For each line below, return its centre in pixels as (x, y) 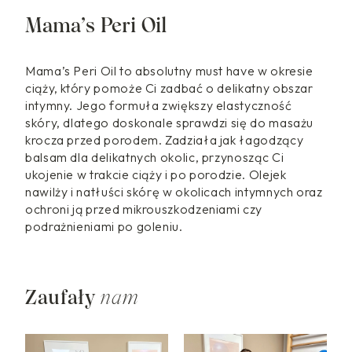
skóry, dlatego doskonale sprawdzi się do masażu (170, 123)
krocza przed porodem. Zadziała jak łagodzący (165, 140)
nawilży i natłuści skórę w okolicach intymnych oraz (174, 192)
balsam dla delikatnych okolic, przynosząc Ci (155, 158)
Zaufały (60, 297)
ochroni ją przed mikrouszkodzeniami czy (144, 209)
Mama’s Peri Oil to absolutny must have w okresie (169, 71)
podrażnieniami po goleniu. (104, 227)
